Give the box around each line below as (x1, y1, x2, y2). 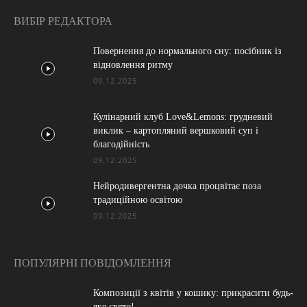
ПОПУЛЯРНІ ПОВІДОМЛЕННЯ (14, 257, 171, 269)
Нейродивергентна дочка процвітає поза (93, 181, 261, 192)
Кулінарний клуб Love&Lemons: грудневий (93, 112, 273, 123)
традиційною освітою (93, 195, 182, 206)
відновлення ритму (93, 60, 173, 71)
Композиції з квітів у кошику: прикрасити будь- (93, 288, 293, 299)
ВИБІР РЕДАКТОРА (14, 15, 112, 27)
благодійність (93, 139, 149, 150)
